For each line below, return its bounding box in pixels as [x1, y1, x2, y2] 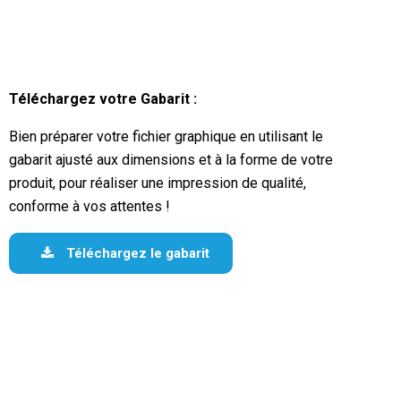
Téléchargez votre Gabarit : [9, 90, 197, 107]
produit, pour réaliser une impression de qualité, [9, 175, 306, 192]
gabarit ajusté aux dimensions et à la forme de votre [9, 151, 333, 168]
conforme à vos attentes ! [9, 198, 170, 215]
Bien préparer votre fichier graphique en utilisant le [9, 128, 323, 145]
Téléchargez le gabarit [63, 245, 209, 261]
